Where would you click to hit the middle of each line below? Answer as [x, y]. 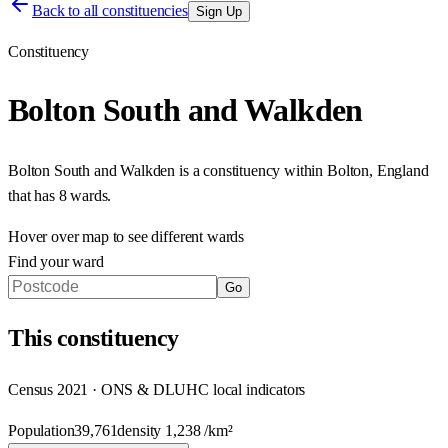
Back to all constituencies [110, 10]
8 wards [83, 195]
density [141, 430]
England [402, 170]
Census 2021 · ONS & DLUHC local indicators [157, 389]
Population [41, 430]
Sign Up [218, 11]
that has [33, 195]
